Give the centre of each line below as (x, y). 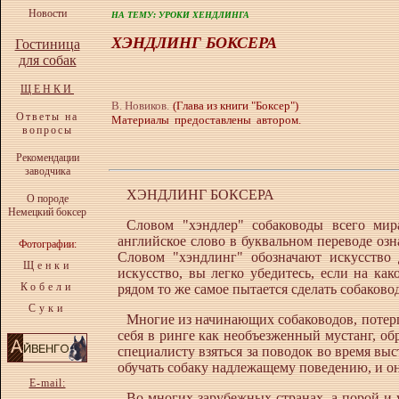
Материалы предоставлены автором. (206, 120)
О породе (47, 199)
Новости (47, 13)
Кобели (47, 287)
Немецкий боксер (47, 212)
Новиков (146, 106)
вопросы (47, 130)
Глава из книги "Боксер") (237, 106)
